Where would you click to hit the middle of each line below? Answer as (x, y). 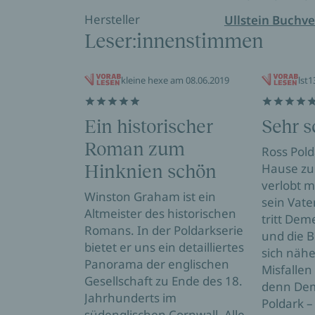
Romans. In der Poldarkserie (164, 230)
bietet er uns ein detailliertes (164, 247)
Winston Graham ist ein (150, 196)
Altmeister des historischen (160, 213)
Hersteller (112, 19)
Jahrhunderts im (130, 297)
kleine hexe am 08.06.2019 (175, 80)
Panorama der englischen (157, 264)
